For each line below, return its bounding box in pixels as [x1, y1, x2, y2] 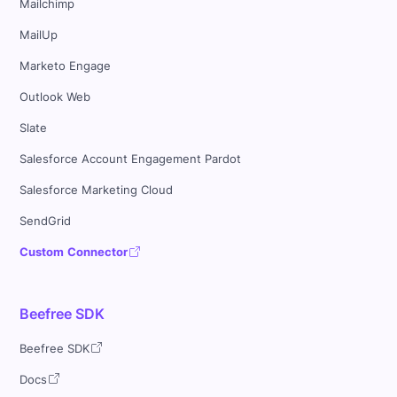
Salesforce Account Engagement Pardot [19, 152, 242, 167]
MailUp [19, 28, 58, 43]
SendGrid [19, 214, 72, 229]
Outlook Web [19, 90, 91, 105]
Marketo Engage [19, 59, 112, 74]
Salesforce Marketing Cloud [19, 183, 174, 198]
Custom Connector [19, 245, 128, 260]
